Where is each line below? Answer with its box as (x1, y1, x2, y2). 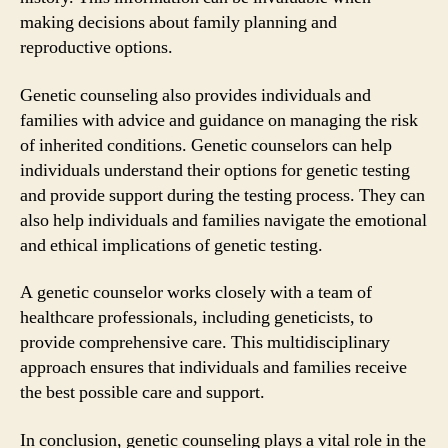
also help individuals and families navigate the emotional (20, 208, 427, 232)
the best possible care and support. (20, 381, 265, 404)
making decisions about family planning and (20, 11, 337, 34)
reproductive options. (20, 36, 173, 59)
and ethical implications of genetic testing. (20, 233, 323, 257)
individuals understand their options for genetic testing (20, 158, 410, 182)
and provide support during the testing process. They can (20, 183, 425, 207)
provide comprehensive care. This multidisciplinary (20, 331, 390, 354)
